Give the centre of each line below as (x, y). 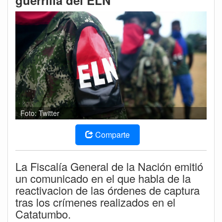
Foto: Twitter (40, 113)
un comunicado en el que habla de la (103, 178)
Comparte (112, 135)
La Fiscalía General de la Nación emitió (109, 166)
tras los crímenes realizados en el (95, 202)
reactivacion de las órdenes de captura (108, 190)
